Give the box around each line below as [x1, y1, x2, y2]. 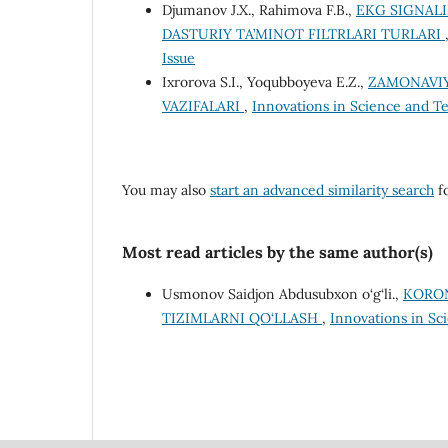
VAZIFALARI [162, 97, 244, 115]
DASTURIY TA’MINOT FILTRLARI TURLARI [162, 25, 445, 43]
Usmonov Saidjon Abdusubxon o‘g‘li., [162, 285, 403, 304]
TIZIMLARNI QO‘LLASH [162, 309, 322, 328]
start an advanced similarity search [210, 181, 434, 200]
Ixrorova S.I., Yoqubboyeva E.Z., [162, 73, 368, 91]
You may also [122, 181, 210, 200]
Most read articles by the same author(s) [122, 242, 433, 263]
